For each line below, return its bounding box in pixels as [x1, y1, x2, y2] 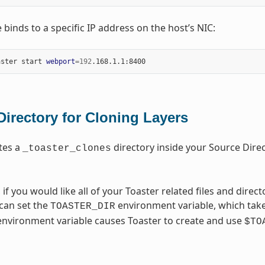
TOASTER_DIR [50, 201, 115, 212]
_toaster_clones [22, 143, 111, 154]
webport [46, 57, 75, 66]
